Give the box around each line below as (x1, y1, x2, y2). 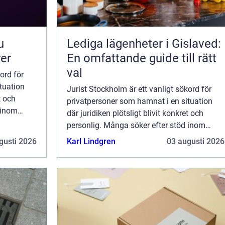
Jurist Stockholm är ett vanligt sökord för (67, 84, 211, 94)
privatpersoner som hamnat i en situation (67, 96, 212, 106)
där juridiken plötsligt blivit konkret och (67, 108, 203, 118)
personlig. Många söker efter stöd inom (67, 121, 205, 130)
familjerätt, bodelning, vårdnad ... (67, 133, 183, 142)
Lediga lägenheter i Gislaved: (67, 37, 221, 51)
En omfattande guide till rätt (67, 51, 216, 65)
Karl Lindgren (67, 137, 116, 146)
